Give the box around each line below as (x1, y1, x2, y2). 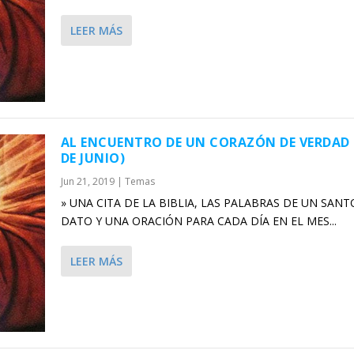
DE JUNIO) (60, 149, 126, 167)
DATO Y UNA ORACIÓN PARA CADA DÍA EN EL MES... (60, 213, 337, 228)
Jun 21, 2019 (60, 174, 115, 188)
